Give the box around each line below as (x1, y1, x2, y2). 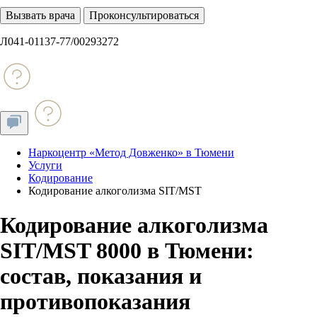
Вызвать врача (6, 9, 75, 21)
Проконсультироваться (89, 9, 199, 21)
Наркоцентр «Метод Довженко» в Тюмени (28, 146, 234, 158)
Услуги (28, 159, 62, 171)
